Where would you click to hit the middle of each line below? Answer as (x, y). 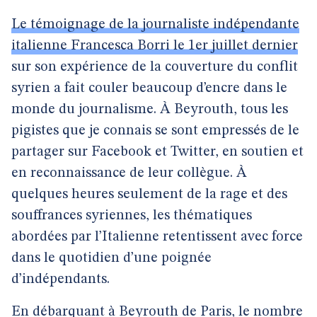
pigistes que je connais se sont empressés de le (155, 131)
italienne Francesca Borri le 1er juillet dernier (155, 46)
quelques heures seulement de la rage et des (149, 195)
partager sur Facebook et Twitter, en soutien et (157, 152)
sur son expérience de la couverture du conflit (155, 67)
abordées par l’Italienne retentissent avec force (157, 237)
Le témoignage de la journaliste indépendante (155, 25)
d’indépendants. (60, 279)
